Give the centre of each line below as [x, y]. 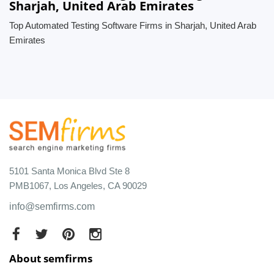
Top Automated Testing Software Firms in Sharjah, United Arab [133, 25]
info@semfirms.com [52, 206]
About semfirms [51, 258]
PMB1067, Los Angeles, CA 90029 [78, 185]
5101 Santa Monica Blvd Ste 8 [69, 171]
